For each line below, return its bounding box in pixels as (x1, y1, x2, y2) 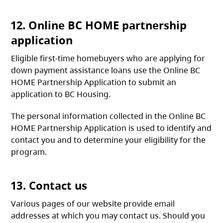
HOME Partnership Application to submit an (11, 77, 177, 88)
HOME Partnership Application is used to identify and (11, 122, 212, 134)
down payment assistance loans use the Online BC (11, 65, 201, 76)
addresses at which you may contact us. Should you (11, 210, 206, 222)
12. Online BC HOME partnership (11, 17, 187, 33)
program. (11, 146, 47, 158)
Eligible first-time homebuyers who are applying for (11, 53, 206, 64)
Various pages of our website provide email (11, 198, 175, 210)
